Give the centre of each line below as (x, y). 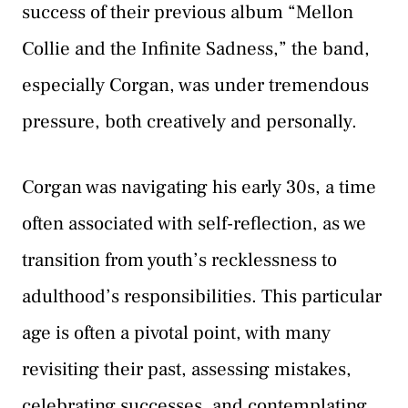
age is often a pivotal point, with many (176, 332)
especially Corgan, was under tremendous (195, 86)
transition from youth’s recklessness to (179, 260)
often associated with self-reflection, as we (194, 223)
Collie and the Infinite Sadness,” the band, (196, 49)
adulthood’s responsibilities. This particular (202, 296)
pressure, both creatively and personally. (189, 122)
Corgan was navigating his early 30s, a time (199, 187)
